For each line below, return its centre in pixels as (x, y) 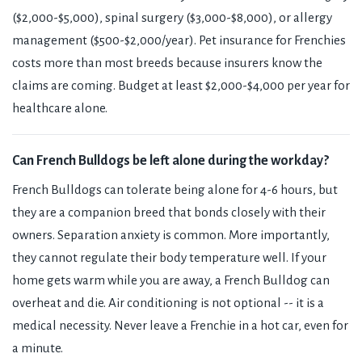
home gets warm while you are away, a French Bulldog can (171, 280)
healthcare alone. (60, 108)
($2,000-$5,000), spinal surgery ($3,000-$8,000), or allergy (172, 18)
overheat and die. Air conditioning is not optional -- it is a (168, 303)
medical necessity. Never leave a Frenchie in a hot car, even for (180, 326)
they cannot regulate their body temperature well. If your (169, 258)
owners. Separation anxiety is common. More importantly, (171, 235)
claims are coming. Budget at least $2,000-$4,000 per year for (181, 86)
